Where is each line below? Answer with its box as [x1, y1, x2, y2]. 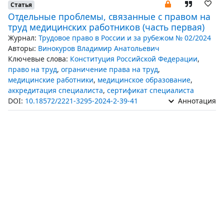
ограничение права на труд [61, 64, 158, 74]
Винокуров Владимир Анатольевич [38, 43, 159, 53]
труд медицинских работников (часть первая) [8, 21, 204, 33]
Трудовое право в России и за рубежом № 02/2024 [38, 33, 211, 42]
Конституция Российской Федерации [70, 54, 197, 63]
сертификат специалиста [107, 85, 194, 95]
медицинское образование [97, 75, 190, 84]
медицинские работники [8, 75, 93, 84]
